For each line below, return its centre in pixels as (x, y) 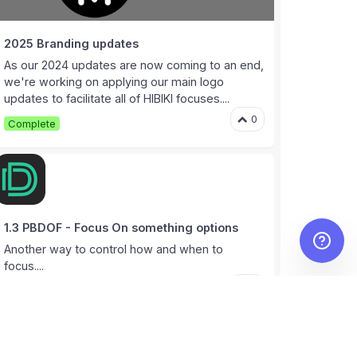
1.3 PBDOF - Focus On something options (121, 228)
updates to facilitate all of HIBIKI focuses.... (116, 99)
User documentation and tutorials (100, 344)
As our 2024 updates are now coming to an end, (133, 65)
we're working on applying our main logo (114, 82)
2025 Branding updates (71, 44)
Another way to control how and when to (113, 249)
